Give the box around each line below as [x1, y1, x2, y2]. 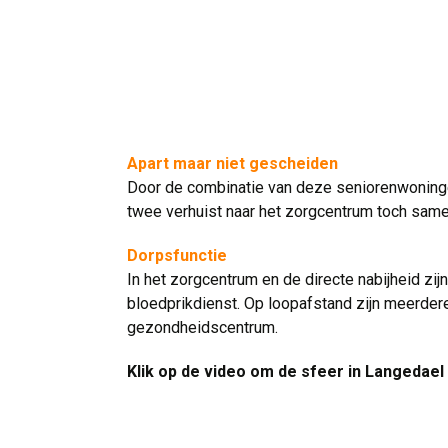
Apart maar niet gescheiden [127, 154, 339, 173]
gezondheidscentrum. [127, 318, 279, 337]
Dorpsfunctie [127, 246, 228, 265]
